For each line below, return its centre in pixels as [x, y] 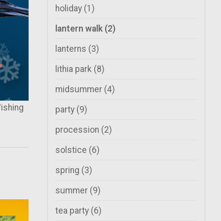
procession [78, 130]
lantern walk [80, 29]
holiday [70, 8]
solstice [72, 150]
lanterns [72, 49]
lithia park [74, 69]
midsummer [80, 89]
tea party [73, 211]
